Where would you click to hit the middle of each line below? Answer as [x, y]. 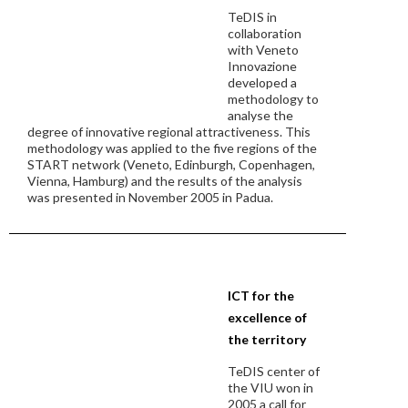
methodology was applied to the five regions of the [172, 148]
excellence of [267, 317]
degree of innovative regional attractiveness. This [169, 132]
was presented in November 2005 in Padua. [150, 197]
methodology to [273, 99]
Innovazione [262, 66]
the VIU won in [270, 388]
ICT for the [261, 296]
